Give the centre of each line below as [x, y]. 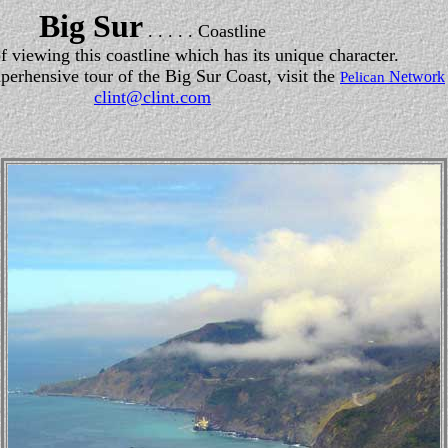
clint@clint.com [152, 97]
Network [415, 76]
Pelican [362, 77]
